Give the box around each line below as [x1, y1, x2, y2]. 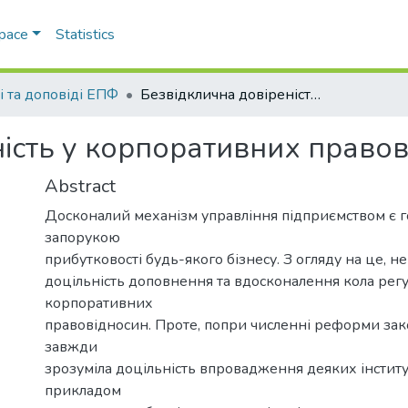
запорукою [45, 227, 120, 248]
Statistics [55, 25, 115, 45]
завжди [45, 336, 97, 357]
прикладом [45, 380, 121, 401]
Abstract [45, 173, 116, 199]
